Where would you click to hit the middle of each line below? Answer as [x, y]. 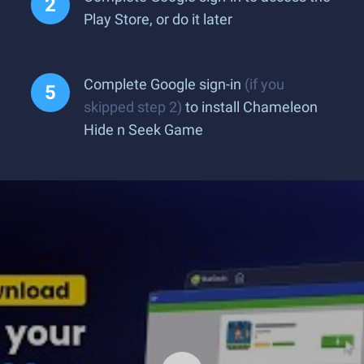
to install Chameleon [250, 107]
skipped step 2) [133, 107]
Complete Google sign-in [164, 84]
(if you [264, 84]
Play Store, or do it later [158, 19]
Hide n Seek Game [143, 130]
